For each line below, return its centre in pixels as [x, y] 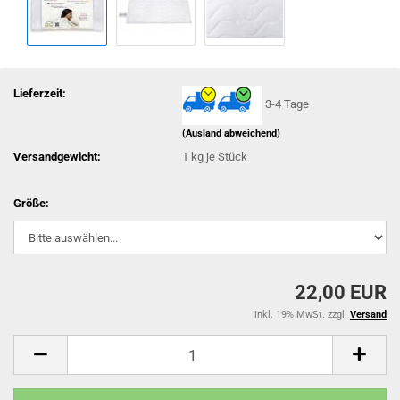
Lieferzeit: [40, 93]
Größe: [31, 203]
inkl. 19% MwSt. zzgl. [302, 315]
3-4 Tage [287, 104]
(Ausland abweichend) [232, 133]
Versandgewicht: [57, 156]
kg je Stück [218, 156]
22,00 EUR [341, 292]
